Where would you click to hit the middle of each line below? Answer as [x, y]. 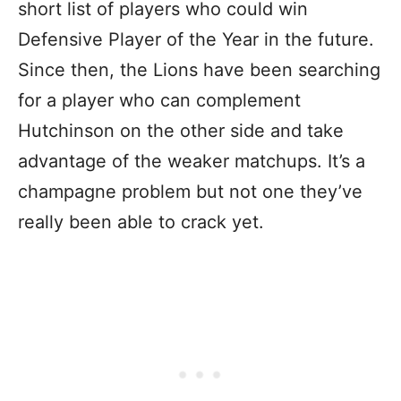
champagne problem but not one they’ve [190, 191]
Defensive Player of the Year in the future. [196, 39]
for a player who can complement [159, 100]
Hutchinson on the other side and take [181, 130]
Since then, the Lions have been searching [199, 69]
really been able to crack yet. [144, 222]
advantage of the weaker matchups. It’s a [192, 161]
